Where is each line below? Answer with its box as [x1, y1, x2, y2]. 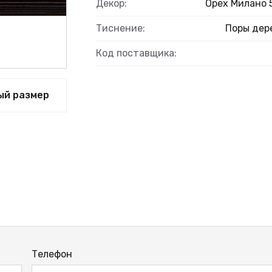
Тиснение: [95, 22, 145, 34]
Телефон [32, 248, 72, 260]
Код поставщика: [95, 47, 177, 59]
